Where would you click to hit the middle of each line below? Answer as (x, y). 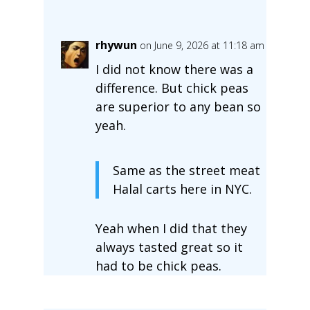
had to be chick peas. (158, 265)
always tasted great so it (169, 247)
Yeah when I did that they (171, 228)
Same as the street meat (186, 170)
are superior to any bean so (178, 106)
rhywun (116, 45)
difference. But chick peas (172, 88)
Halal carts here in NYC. (182, 189)
